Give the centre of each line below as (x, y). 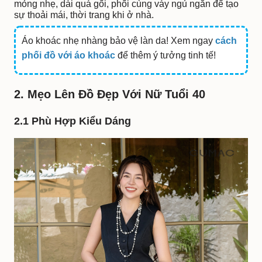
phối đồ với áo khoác (69, 56)
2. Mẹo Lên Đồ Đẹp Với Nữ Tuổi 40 (110, 94)
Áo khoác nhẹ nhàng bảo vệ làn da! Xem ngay (119, 41)
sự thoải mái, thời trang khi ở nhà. (84, 15)
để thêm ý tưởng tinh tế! (166, 56)
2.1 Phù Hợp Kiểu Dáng (73, 121)
